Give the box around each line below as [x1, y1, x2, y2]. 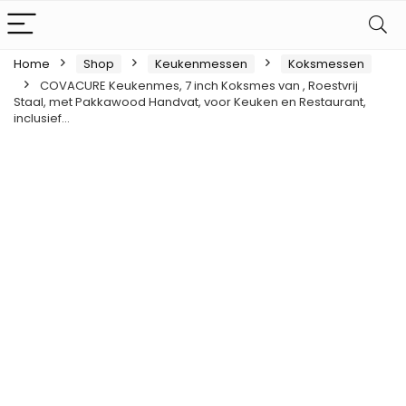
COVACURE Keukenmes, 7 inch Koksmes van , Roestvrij [40, 77, 358, 94]
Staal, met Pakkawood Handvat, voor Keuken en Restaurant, [14, 93, 366, 111]
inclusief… [14, 110, 70, 127]
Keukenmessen [155, 55, 247, 72]
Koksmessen [288, 55, 364, 72]
